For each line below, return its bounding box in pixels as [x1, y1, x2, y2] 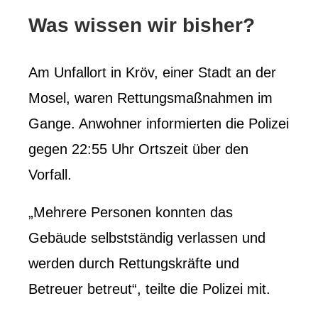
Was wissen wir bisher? [28, 13, 255, 36]
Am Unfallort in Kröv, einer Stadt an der [28, 64, 276, 80]
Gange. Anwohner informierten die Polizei [28, 115, 289, 131]
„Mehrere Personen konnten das [28, 204, 233, 220]
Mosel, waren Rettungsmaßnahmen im [28, 89, 273, 106]
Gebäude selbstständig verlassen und [28, 229, 265, 246]
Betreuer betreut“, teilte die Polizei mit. [28, 280, 270, 297]
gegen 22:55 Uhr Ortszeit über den [28, 141, 248, 157]
